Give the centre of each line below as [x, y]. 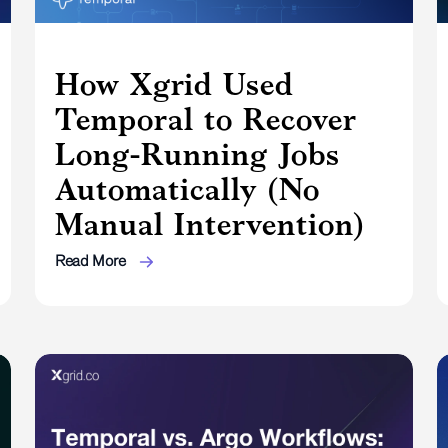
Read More [92, 260]
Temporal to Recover [205, 118]
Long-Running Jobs [197, 153]
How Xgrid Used [174, 83]
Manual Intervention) [209, 223]
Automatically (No [187, 188]
